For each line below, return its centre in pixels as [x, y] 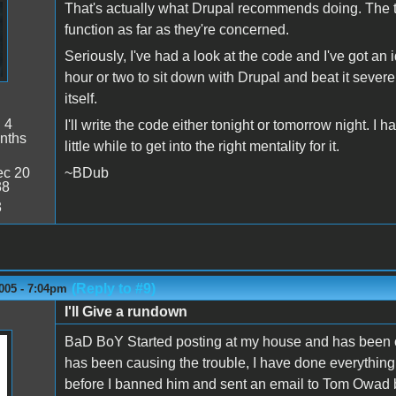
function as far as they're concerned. [176, 29]
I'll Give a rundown [126, 311]
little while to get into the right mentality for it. [202, 146]
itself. [80, 98]
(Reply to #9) [113, 288]
